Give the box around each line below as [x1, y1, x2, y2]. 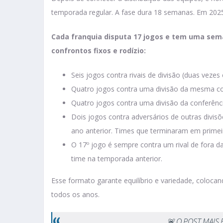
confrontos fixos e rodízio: [51, 46, 146, 56]
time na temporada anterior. [71, 154, 162, 164]
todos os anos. [51, 190, 100, 200]
